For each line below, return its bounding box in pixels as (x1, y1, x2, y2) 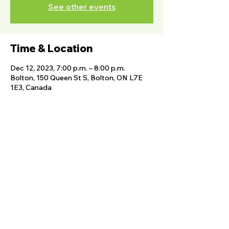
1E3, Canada (10, 83, 52, 92)
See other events (48, 2, 116, 12)
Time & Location (10, 42, 93, 55)
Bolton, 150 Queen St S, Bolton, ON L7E (10, 73, 143, 82)
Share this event (10, 138, 93, 150)
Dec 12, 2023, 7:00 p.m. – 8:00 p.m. (10, 63, 125, 73)
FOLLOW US (62, 197, 101, 205)
